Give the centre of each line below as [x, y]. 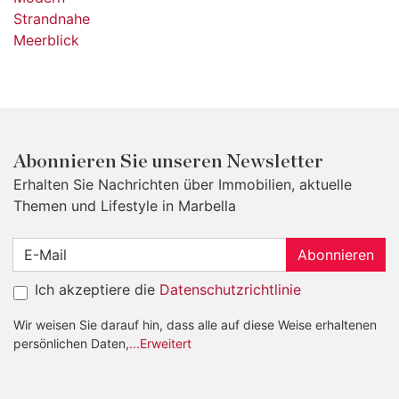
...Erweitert [160, 343]
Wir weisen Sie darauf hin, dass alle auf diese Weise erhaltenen [195, 325]
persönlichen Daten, [71, 343]
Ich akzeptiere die [97, 289]
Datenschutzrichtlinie [230, 289]
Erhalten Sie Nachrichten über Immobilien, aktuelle [183, 184]
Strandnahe [52, 19]
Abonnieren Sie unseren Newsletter [168, 162]
